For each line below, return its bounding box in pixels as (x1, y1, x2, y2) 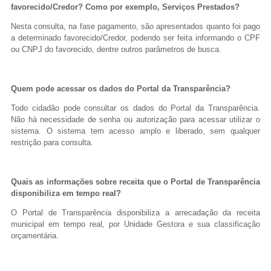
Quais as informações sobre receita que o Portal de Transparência (11, 177, 260, 187)
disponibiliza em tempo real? (11, 189, 121, 198)
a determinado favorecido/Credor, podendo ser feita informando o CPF (11, 33, 260, 43)
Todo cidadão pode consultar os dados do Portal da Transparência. (11, 103, 260, 113)
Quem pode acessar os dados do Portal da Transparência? (11, 84, 230, 94)
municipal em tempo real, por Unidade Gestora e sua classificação (11, 220, 260, 229)
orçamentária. (11, 231, 59, 241)
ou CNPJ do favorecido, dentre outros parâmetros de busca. (11, 45, 221, 54)
